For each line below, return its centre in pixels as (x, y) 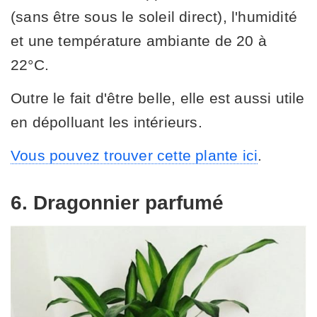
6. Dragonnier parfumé (117, 203)
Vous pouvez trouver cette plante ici (134, 156)
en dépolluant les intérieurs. (106, 122)
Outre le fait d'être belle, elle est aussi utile (158, 98)
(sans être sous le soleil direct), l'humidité (154, 17)
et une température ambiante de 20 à (139, 41)
